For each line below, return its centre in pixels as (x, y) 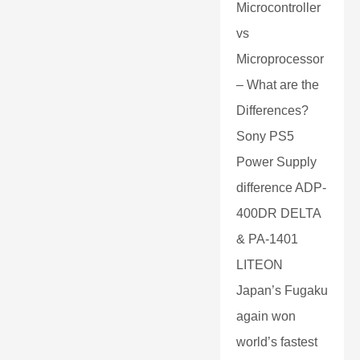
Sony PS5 (265, 136)
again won (266, 316)
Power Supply (276, 162)
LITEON (260, 265)
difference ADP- (281, 188)
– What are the (278, 85)
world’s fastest (277, 342)
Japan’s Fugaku (282, 290)
